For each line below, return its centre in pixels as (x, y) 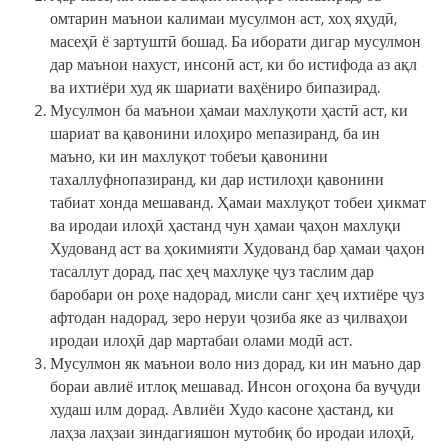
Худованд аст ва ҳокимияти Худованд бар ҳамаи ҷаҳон (237, 248)
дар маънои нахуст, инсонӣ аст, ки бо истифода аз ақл (233, 64)
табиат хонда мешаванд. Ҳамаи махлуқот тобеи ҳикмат (238, 202)
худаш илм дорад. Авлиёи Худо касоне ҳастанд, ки (222, 409)
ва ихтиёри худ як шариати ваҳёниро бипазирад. (215, 87)
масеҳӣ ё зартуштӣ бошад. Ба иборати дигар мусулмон (235, 41)
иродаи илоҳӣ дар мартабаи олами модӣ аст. (201, 340)
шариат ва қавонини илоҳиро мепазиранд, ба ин (215, 133)
